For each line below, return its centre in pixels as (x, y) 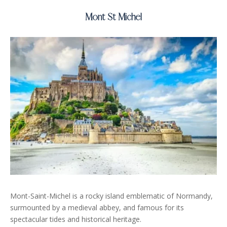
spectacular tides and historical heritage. (76, 219)
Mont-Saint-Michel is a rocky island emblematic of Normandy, (111, 196)
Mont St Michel (113, 17)
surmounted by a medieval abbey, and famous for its (97, 208)
